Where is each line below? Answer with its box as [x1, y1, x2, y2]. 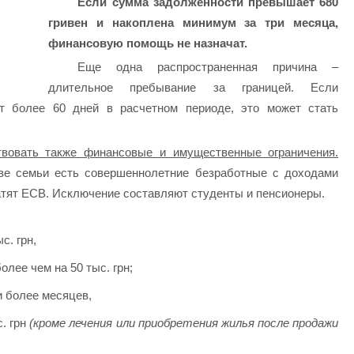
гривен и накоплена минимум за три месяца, [47, 16, 339, 30]
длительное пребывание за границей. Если [47, 80, 339, 94]
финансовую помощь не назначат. [47, 36, 247, 51]
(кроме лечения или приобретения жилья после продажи [29, 316, 339, 330]
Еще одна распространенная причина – [77, 59, 339, 73]
